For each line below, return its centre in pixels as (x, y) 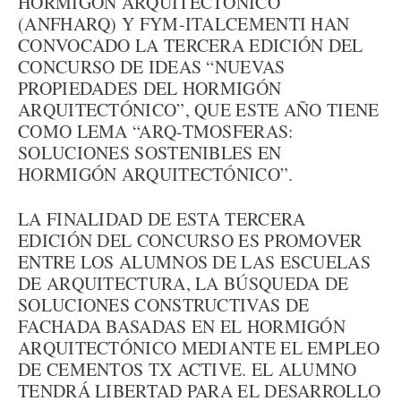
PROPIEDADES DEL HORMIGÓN (150, 88)
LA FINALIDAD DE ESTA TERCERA (162, 219)
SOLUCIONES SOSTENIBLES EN (150, 153)
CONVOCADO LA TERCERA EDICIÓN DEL (191, 45)
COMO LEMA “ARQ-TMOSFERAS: (156, 131)
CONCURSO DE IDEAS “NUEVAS (152, 67)
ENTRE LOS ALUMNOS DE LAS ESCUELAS (194, 262)
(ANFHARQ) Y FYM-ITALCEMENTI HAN (184, 24)
